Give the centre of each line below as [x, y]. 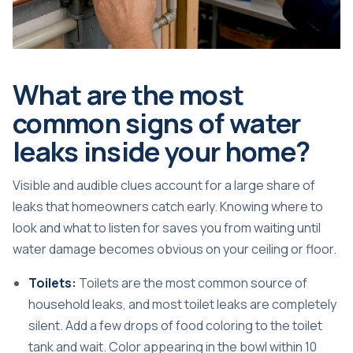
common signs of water [157, 123]
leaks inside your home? [162, 151]
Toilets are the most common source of [192, 283]
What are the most [128, 95]
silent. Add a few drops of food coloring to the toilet [175, 326]
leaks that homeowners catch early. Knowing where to [168, 207]
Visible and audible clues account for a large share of [164, 186]
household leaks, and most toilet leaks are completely [182, 305]
